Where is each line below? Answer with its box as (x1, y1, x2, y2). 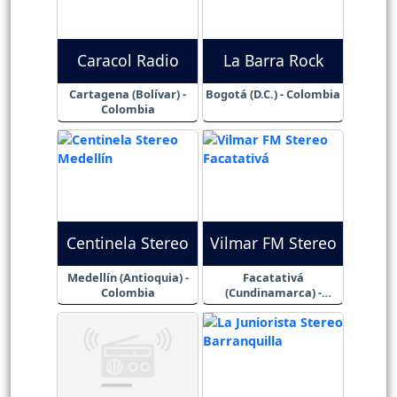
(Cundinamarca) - (224, 284, 322, 300)
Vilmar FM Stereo (209, 232, 337, 254)
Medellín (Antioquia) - (66, 269, 189, 285)
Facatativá (242, 269, 304, 285)
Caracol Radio (76, 50, 179, 72)
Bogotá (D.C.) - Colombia (206, 86, 340, 103)
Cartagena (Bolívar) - (69, 86, 186, 103)
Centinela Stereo (66, 232, 189, 254)
